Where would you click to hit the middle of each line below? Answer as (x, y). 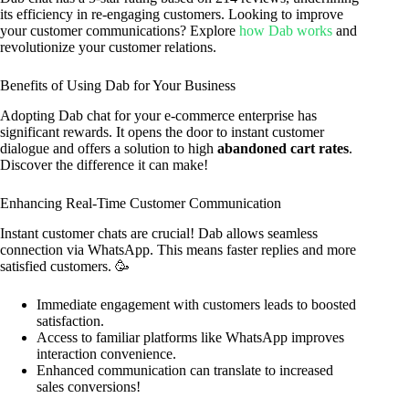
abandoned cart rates (283, 149)
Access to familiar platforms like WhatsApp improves (190, 337)
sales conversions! (89, 386)
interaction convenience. (106, 353)
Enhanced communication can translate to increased (185, 370)
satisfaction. (70, 320)
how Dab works (286, 31)
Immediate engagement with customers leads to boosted (196, 304)
